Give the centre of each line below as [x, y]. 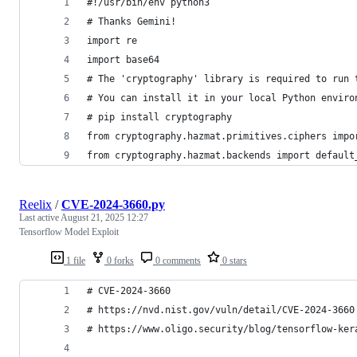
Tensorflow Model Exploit [69, 231]
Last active [40, 217]
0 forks [119, 260]
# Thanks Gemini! [131, 21]
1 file [75, 260]
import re [112, 40]
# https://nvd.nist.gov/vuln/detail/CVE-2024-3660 [221, 310]
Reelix [35, 204]
